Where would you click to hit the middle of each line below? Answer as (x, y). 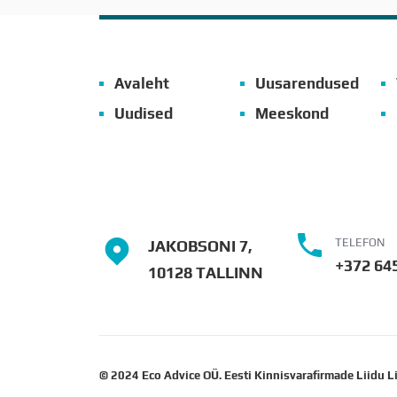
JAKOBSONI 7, (200, 246)
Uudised (144, 113)
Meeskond (292, 113)
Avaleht (142, 83)
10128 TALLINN (206, 272)
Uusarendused (307, 83)
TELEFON (360, 242)
